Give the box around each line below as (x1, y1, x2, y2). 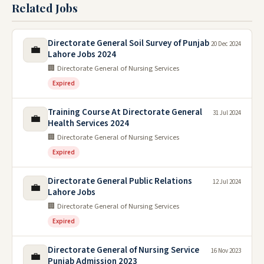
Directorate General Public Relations (48, 175, 192, 188)
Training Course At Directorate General (48, 106, 202, 119)
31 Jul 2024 (213, 108, 241, 118)
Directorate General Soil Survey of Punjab (48, 37, 209, 50)
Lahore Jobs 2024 (48, 48, 116, 61)
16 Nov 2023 (211, 246, 241, 256)
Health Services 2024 (48, 117, 129, 130)
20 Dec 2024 (211, 39, 241, 49)
